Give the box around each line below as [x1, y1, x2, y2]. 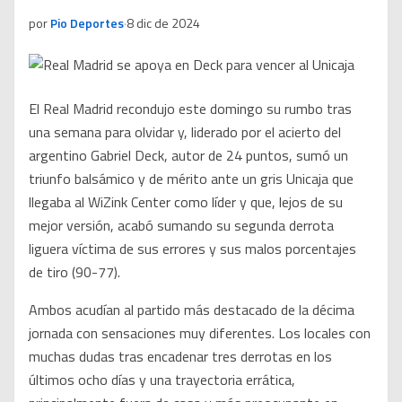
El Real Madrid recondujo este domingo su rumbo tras [29, 98, 352, 120]
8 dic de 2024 [127, 13, 200, 33]
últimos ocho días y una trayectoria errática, [29, 369, 295, 391]
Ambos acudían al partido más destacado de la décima [29, 299, 354, 321]
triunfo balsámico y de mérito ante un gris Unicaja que [29, 168, 354, 190]
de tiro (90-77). [29, 261, 120, 284]
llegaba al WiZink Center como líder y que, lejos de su [29, 191, 343, 214]
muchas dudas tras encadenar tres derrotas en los [29, 345, 332, 368]
